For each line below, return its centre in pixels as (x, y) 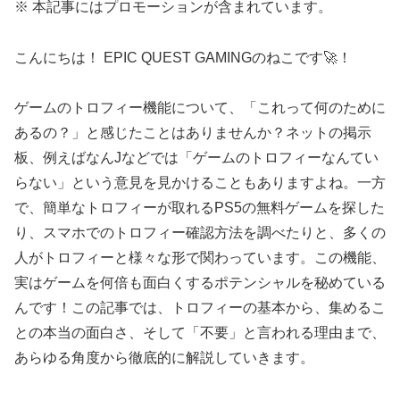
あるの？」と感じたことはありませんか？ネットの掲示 (193, 133)
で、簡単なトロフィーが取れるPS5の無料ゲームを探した (200, 208)
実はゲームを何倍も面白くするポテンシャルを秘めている (200, 283)
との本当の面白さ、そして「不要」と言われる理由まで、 (200, 333)
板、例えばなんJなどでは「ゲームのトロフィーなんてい (196, 158)
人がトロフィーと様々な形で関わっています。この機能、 (200, 258)
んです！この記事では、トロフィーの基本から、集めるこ (200, 308)
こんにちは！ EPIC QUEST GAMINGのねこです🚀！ (183, 57)
